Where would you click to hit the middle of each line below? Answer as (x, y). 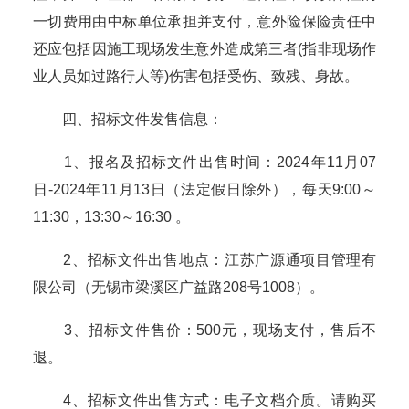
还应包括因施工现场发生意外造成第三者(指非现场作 (204, 49)
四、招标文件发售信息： (128, 120)
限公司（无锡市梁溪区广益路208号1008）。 (178, 288)
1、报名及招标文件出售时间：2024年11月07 (204, 163)
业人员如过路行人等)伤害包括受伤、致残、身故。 (196, 77)
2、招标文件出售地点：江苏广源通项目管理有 (204, 260)
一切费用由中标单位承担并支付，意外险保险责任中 (204, 22)
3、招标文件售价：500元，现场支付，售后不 (204, 330)
